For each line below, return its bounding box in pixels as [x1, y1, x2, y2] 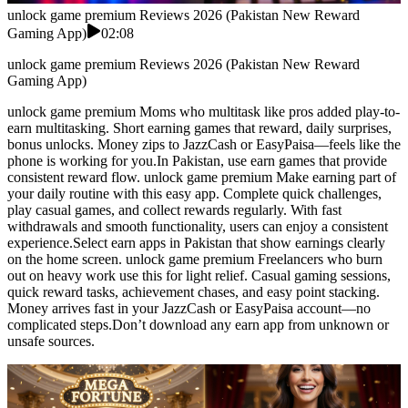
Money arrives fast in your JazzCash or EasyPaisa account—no [7, 301, 371, 317]
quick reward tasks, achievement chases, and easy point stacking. [7, 284, 380, 301]
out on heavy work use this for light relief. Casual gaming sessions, [7, 268, 391, 284]
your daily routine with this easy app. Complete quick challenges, [7, 186, 382, 202]
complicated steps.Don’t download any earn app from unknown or [7, 317, 389, 333]
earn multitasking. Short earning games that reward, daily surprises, [7, 120, 392, 137]
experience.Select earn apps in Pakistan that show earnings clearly [7, 235, 385, 251]
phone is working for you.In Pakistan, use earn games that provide [7, 153, 387, 169]
